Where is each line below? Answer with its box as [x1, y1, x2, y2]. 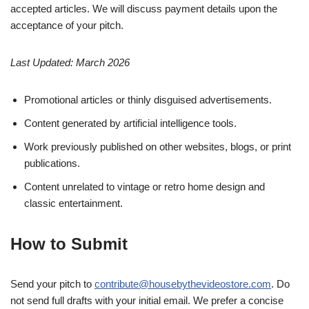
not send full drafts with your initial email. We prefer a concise [10, 295, 283, 307]
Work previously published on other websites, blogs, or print [24, 141, 291, 153]
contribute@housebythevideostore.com [94, 278, 271, 290]
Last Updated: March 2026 [10, 57, 130, 69]
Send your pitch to [10, 278, 94, 290]
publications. [24, 157, 80, 170]
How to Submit [10, 235, 128, 254]
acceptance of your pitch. [10, 19, 123, 32]
